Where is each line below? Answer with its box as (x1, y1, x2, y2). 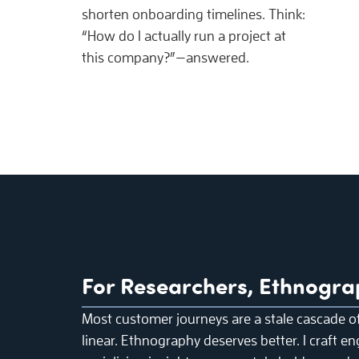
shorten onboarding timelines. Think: (82, 6, 305, 23)
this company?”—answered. (82, 49, 249, 67)
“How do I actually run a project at (82, 27, 286, 45)
